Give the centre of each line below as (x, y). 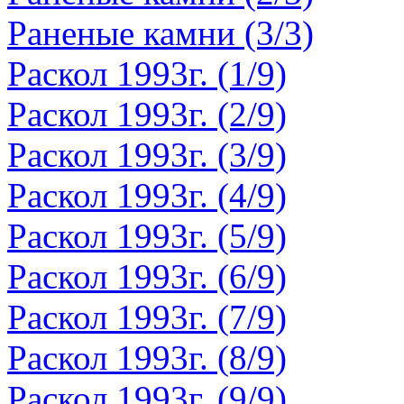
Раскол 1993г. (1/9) (147, 73)
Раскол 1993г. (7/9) (147, 317)
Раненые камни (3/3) (161, 33)
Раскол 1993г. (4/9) (147, 195)
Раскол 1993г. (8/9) (147, 358)
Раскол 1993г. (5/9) (147, 236)
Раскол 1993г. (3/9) (147, 155)
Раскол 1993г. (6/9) (147, 276)
